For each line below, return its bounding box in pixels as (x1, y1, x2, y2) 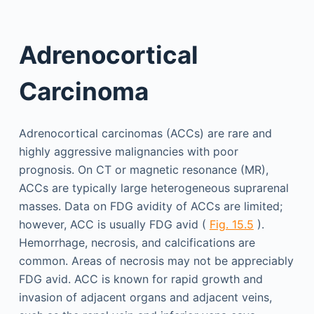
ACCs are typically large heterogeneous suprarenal (18, 180, 289, 195)
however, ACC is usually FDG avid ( (18, 217, 210, 231)
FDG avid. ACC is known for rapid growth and (18, 271, 263, 286)
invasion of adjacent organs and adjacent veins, (18, 289, 272, 304)
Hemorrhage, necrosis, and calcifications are (18, 235, 255, 250)
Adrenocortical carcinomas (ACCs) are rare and (18, 125, 272, 140)
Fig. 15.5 (209, 217, 254, 231)
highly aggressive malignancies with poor (18, 144, 238, 158)
